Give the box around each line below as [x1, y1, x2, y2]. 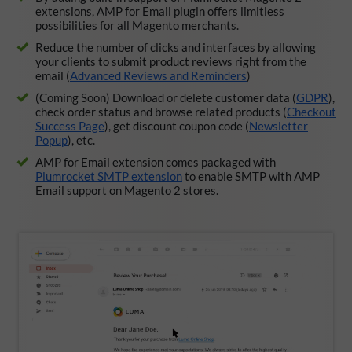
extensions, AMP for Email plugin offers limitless [35, 3, 284, 18]
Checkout [287, 104, 336, 119]
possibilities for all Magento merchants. [35, 17, 239, 32]
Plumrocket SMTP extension [35, 168, 182, 183]
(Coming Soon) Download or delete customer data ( [35, 90, 296, 104]
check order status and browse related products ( [35, 104, 287, 119]
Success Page [35, 118, 104, 133]
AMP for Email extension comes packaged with [35, 154, 276, 169]
